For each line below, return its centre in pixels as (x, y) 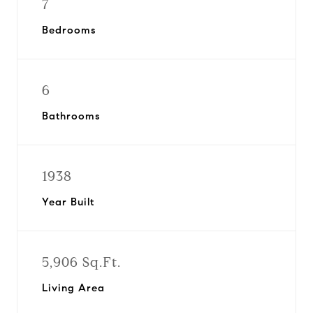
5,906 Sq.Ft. (81, 262)
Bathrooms (71, 116)
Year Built (68, 202)
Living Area (73, 288)
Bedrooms (69, 30)
